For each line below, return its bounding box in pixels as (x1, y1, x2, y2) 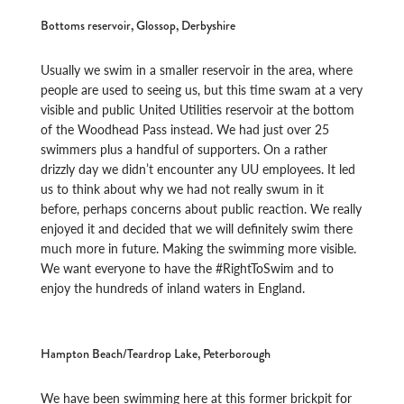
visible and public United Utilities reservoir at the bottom (41, 99, 355, 118)
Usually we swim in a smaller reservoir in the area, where (41, 60, 353, 78)
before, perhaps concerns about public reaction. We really (41, 198, 363, 217)
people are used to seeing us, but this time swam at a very (41, 79, 363, 98)
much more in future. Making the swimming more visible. (41, 238, 357, 257)
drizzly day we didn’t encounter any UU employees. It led (41, 159, 356, 178)
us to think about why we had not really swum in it (41, 179, 325, 197)
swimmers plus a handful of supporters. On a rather (41, 139, 328, 158)
